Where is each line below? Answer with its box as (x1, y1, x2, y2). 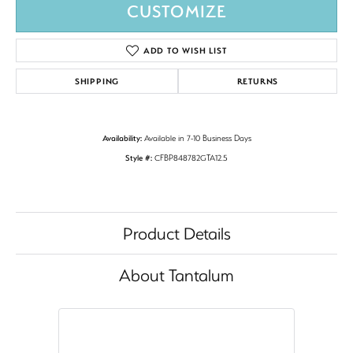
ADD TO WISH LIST (143, 45, 227, 57)
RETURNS (236, 76, 279, 87)
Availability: (102, 132, 142, 144)
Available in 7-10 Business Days (143, 132, 251, 144)
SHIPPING (74, 76, 120, 87)
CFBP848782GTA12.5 (154, 152, 228, 164)
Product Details (122, 222, 231, 244)
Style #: (125, 152, 152, 164)
